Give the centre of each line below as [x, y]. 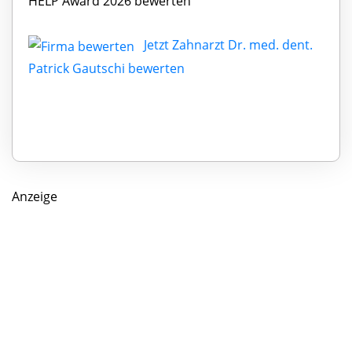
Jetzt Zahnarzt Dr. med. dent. [228, 44]
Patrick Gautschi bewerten [106, 68]
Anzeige [35, 196]
